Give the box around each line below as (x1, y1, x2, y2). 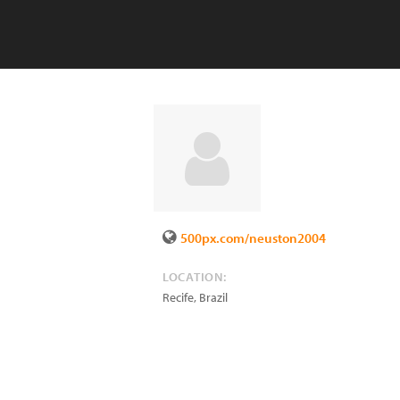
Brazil (199, 289, 228, 305)
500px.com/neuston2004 (180, 229, 326, 246)
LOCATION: (162, 269, 227, 285)
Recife (162, 289, 194, 305)
